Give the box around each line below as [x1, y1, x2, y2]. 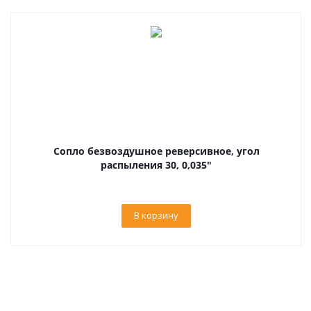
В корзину [134, 209, 178, 221]
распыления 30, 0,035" [101, 158, 212, 171]
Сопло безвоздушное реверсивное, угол [53, 144, 260, 158]
